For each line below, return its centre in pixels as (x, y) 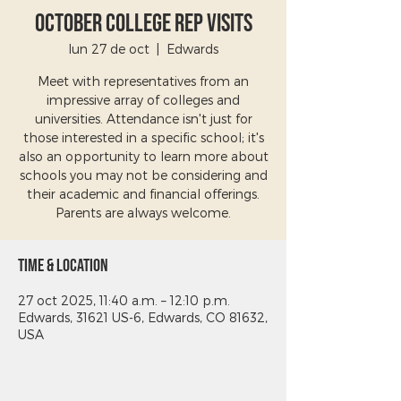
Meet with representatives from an (143, 81)
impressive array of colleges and (143, 100)
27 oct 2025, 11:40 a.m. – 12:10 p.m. (124, 300)
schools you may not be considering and (143, 175)
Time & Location (63, 266)
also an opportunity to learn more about (143, 156)
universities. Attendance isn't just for (143, 119)
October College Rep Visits (143, 24)
